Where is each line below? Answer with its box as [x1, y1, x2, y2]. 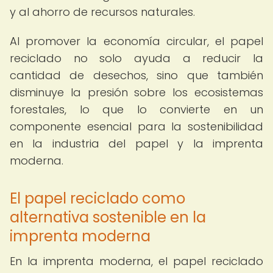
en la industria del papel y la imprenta [10, 136, 263, 151]
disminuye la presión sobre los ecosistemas [10, 85, 263, 100]
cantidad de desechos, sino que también [10, 68, 263, 83]
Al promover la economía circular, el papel [10, 34, 263, 49]
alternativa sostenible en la [10, 207, 206, 227]
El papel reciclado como [10, 188, 185, 208]
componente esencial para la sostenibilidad [10, 119, 263, 134]
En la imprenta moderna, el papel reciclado [10, 253, 263, 269]
